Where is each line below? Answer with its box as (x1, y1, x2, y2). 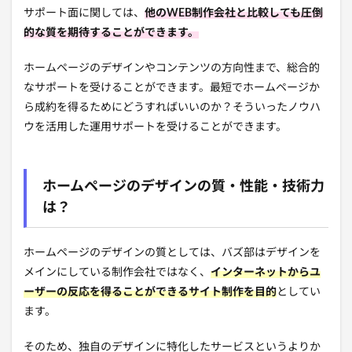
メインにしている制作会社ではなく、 (24, 267, 211, 279)
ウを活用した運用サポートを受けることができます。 (24, 122, 287, 134)
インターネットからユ (211, 267, 321, 279)
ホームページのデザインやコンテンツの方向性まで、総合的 (24, 63, 320, 75)
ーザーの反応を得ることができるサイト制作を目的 (24, 287, 277, 299)
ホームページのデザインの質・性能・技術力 (42, 180, 324, 195)
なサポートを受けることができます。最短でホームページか (24, 82, 320, 94)
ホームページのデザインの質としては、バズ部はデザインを (24, 247, 321, 259)
